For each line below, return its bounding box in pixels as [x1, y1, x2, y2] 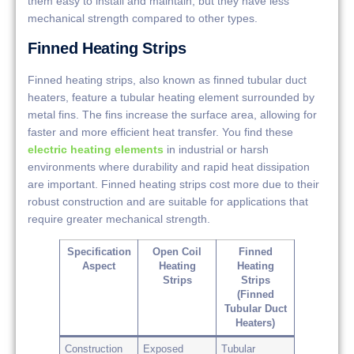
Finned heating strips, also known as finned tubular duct [28, 73, 307, 87]
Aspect [82, 260, 115, 272]
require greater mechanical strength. [28, 213, 210, 226]
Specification [66, 246, 131, 258]
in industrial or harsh [164, 143, 269, 156]
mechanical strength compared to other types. [28, 12, 258, 25]
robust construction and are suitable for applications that [28, 195, 308, 209]
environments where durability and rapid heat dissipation [28, 160, 310, 174]
